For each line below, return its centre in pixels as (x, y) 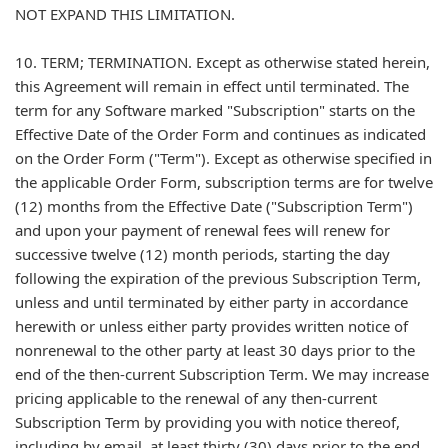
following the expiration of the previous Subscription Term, (218, 278)
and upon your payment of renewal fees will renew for (202, 230)
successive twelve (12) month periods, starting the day (202, 254)
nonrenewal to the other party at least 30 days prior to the (215, 350)
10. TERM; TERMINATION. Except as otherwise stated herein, (222, 62)
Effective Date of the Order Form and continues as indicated (220, 134)
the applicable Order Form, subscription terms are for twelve (224, 182)
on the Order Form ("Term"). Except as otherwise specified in (223, 158)
